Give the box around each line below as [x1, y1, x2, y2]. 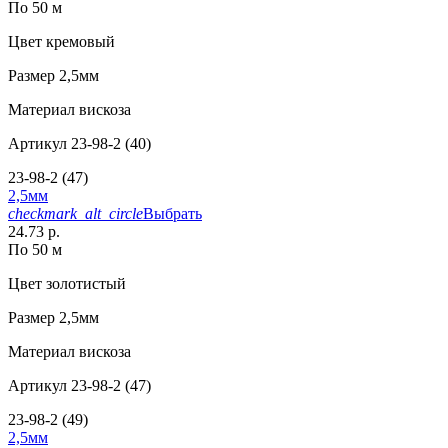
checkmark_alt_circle [8, 205, 143, 223]
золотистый [42, 275, 126, 293]
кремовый [42, 33, 115, 51]
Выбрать [143, 205, 202, 223]
